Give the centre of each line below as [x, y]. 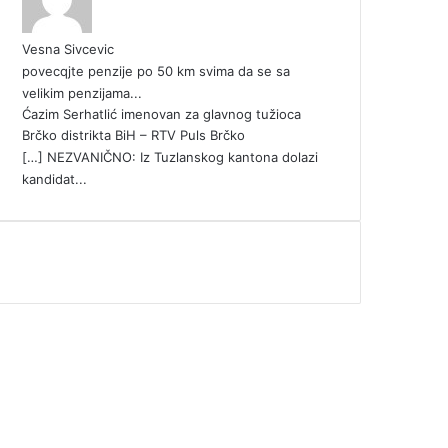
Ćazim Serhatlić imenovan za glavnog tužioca [161, 114]
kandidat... [54, 179]
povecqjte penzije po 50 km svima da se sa [156, 71]
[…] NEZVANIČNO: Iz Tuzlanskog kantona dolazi [170, 157]
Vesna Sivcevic [68, 49]
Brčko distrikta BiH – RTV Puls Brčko [133, 135]
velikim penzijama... [82, 93]
